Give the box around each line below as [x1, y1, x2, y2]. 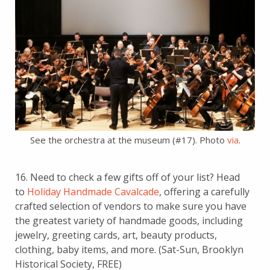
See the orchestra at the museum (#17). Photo [30, 133, 227, 146]
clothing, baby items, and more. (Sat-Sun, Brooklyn [15, 242, 243, 256]
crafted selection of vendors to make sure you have [15, 199, 246, 213]
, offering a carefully [159, 184, 250, 198]
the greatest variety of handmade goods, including [15, 213, 243, 227]
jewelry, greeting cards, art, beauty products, [15, 228, 217, 242]
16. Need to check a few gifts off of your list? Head [15, 170, 240, 184]
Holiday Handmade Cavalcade [27, 184, 159, 198]
